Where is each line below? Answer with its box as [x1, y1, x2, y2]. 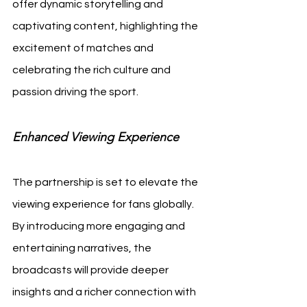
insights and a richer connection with [12, 286, 198, 297]
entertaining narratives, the [12, 243, 153, 254]
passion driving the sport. [12, 86, 138, 97]
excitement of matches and [12, 42, 156, 53]
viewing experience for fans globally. [12, 199, 196, 210]
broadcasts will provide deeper [12, 265, 171, 275]
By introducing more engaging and [12, 221, 187, 232]
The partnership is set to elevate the [12, 177, 200, 188]
